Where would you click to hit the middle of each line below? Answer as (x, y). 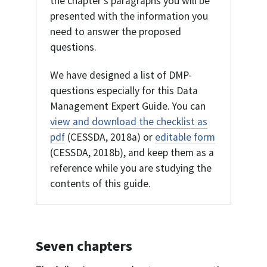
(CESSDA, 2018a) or (110, 137)
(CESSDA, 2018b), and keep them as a (132, 153)
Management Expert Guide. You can (128, 106)
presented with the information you (129, 16)
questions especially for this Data (124, 91)
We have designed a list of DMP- (121, 75)
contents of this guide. (100, 184)
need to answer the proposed (116, 32)
